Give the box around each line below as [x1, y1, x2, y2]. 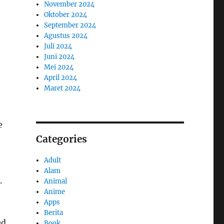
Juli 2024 [44, 41, 72, 50]
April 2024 [44, 73, 77, 82]
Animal [44, 176, 67, 185]
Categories [35, 132, 87, 145]
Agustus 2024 [44, 31, 88, 40]
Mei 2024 [44, 62, 74, 71]
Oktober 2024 [44, 10, 87, 19]
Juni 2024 [44, 52, 75, 61]
